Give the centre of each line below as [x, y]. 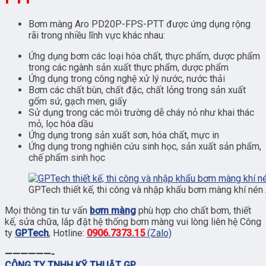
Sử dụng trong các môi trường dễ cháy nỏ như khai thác [141, 113]
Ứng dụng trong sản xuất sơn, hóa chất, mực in [124, 135]
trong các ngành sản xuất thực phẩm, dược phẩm [129, 68]
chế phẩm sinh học [67, 158]
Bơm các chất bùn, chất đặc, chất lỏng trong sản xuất [137, 90]
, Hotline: [68, 233]
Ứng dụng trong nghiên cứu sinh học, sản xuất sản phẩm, [145, 147]
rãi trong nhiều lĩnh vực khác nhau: [97, 36]
